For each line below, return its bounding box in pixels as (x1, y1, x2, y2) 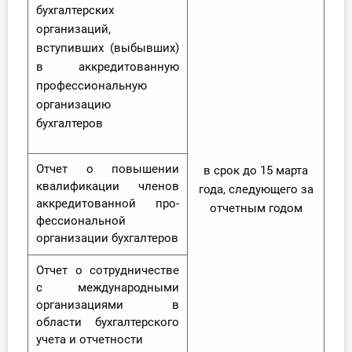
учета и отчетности (36, 332, 143, 347)
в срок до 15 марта (203, 163, 308, 178)
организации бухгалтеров (36, 231, 178, 246)
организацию (36, 97, 111, 112)
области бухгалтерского (36, 315, 179, 330)
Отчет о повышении (36, 162, 179, 177)
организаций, (36, 22, 111, 37)
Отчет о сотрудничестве (36, 263, 179, 278)
